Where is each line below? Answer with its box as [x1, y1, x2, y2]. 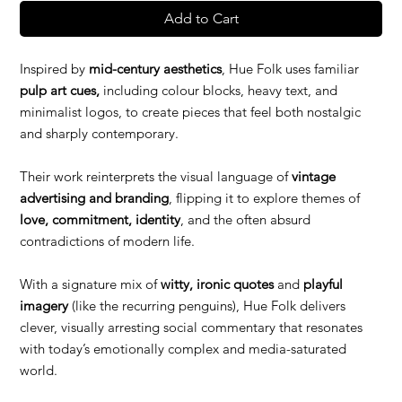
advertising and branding [20, 188, 170, 206]
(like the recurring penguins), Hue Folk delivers [68, 296, 346, 314]
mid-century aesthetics [89, 59, 223, 77]
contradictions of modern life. [20, 232, 196, 249]
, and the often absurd [180, 210, 311, 228]
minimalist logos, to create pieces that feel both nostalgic [20, 102, 362, 120]
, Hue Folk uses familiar [222, 59, 360, 77]
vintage [292, 167, 336, 185]
